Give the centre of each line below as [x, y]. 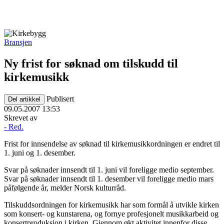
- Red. [14, 126]
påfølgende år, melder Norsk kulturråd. [65, 187]
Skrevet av [21, 117]
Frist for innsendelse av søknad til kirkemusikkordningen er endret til [112, 143]
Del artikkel [24, 99]
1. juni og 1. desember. [40, 152]
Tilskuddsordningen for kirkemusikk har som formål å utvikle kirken [111, 204]
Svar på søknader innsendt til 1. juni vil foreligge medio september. [109, 169]
